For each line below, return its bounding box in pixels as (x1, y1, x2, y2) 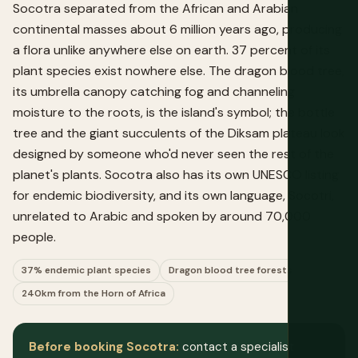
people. (13, 229, 56, 246)
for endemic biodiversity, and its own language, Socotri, (13, 187, 334, 205)
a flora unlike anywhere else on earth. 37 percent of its (13, 42, 330, 59)
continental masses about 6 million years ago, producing (13, 21, 342, 38)
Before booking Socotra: (29, 339, 179, 356)
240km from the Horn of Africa (22, 287, 165, 300)
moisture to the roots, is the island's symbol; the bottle (13, 104, 335, 121)
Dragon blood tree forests (169, 264, 292, 277)
